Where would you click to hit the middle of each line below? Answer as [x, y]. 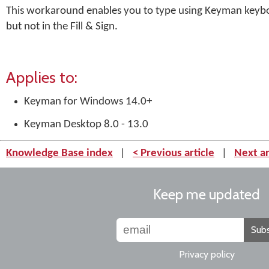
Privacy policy [207, 254]
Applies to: [42, 77]
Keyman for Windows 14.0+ [88, 102]
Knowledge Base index [59, 153]
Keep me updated [207, 194]
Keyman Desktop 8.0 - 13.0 [86, 125]
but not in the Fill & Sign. [62, 27]
